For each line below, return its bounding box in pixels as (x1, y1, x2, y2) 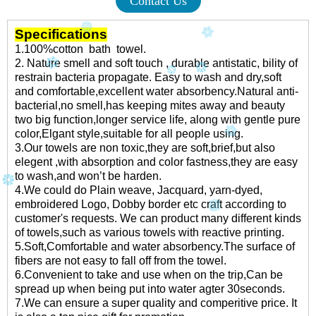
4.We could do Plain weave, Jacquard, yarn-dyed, (15, 184, 262, 196)
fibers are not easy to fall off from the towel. (15, 255, 226, 267)
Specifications (15, 27, 107, 42)
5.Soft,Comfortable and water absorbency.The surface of (15, 241, 295, 253)
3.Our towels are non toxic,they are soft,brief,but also (15, 142, 275, 154)
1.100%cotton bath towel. (15, 43, 146, 55)
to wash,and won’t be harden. (15, 170, 162, 182)
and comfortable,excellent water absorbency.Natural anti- (15, 85, 298, 97)
